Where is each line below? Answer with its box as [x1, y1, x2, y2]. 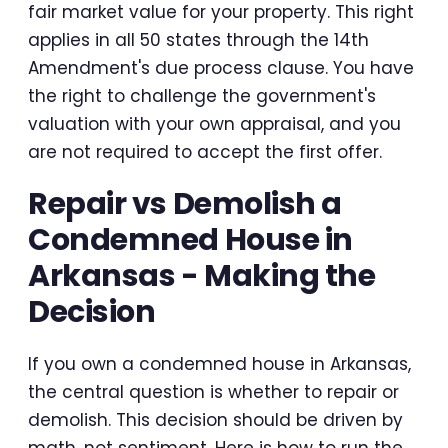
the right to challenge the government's [28, 84, 376, 109]
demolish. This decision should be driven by [28, 408, 403, 433]
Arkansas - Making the [28, 255, 376, 298]
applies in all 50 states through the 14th [28, 28, 369, 53]
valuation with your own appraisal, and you [28, 112, 401, 137]
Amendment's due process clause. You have [28, 56, 414, 81]
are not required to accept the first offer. [28, 140, 382, 165]
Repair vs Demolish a [28, 183, 342, 226]
